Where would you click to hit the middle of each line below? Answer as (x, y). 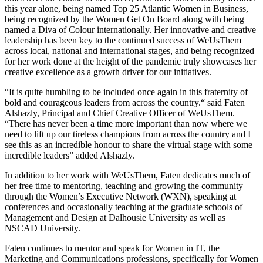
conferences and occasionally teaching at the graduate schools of (124, 207)
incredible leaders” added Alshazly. (70, 155)
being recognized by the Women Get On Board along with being (124, 19)
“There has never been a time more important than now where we (126, 123)
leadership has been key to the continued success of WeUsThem (123, 40)
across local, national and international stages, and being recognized (129, 50)
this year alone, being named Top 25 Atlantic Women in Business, (127, 8)
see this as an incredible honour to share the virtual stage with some (129, 144)
